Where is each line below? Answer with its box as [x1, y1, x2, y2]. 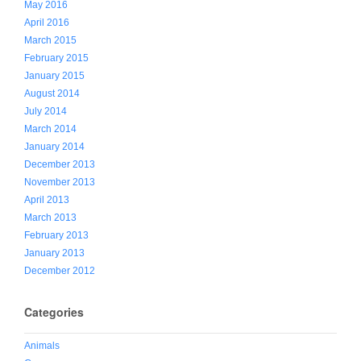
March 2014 [24, 123, 77, 135]
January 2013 [24, 247, 85, 259]
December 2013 [24, 159, 95, 171]
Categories [24, 304, 84, 321]
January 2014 [24, 141, 85, 153]
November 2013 [24, 176, 95, 189]
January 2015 [24, 70, 85, 82]
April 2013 [24, 194, 69, 206]
